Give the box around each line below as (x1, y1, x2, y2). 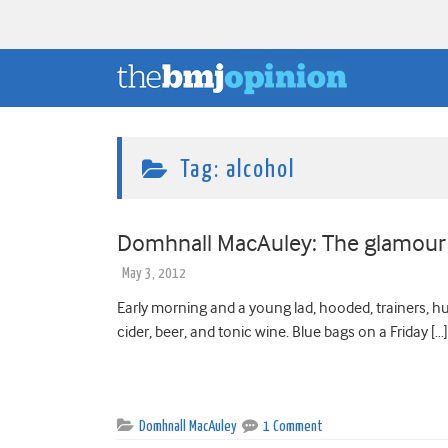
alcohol (226, 157, 295, 182)
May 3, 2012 (122, 265, 186, 281)
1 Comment (263, 418, 323, 434)
